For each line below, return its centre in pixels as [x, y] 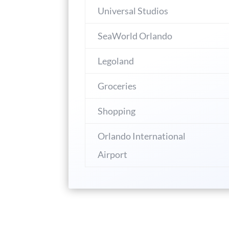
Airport [113, 155]
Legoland [116, 61]
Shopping [117, 111]
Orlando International [142, 136]
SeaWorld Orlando [135, 36]
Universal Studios [133, 11]
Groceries [117, 86]
